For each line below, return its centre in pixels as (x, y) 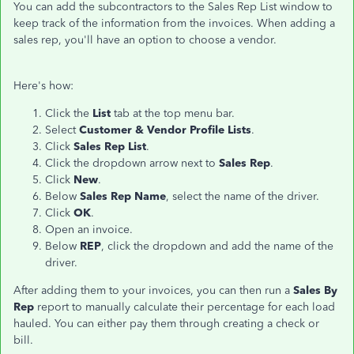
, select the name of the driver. (243, 196)
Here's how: (43, 86)
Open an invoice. (89, 230)
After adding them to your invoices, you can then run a (153, 290)
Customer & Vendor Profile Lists (165, 130)
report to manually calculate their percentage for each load (185, 307)
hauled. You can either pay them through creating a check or (166, 324)
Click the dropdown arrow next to (132, 163)
